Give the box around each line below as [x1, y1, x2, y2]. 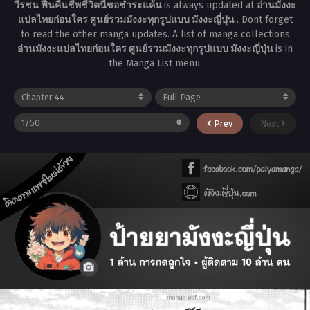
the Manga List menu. [108, 57, 202, 69]
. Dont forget [236, 13, 293, 26]
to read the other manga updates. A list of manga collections [20, 28, 290, 40]
